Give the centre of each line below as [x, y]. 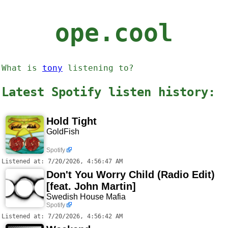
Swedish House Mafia [86, 197]
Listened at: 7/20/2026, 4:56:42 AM [62, 217]
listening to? [98, 68]
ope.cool [114, 33]
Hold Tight [72, 121]
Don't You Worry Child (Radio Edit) [131, 175]
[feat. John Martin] [91, 187]
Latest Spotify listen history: [108, 92]
